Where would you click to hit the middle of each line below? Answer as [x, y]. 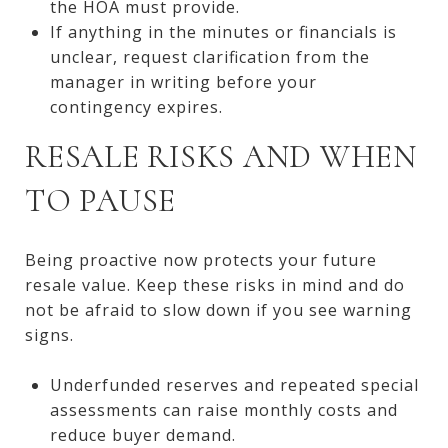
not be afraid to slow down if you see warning [218, 309]
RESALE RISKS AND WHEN [221, 156]
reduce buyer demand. [142, 434]
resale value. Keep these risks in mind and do [215, 284]
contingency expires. [136, 106]
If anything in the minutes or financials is [223, 31]
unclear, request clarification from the [209, 56]
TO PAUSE [100, 200]
